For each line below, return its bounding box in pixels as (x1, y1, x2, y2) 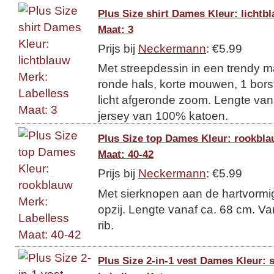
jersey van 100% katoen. (98, 109, 228, 122)
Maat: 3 (98, 23, 133, 35)
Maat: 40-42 (98, 148, 154, 160)
